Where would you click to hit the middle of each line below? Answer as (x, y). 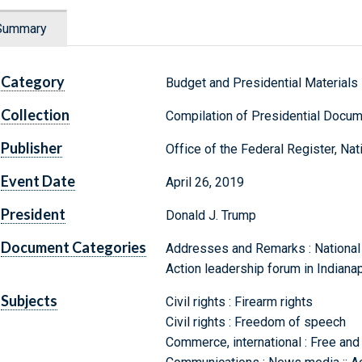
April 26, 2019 (204, 183)
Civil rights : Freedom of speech (255, 322)
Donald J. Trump (210, 216)
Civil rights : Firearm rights (239, 302)
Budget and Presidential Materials (261, 83)
